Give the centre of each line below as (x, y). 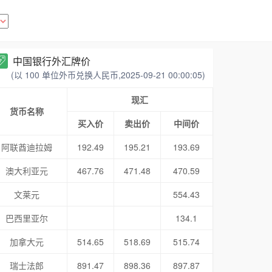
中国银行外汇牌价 (51, 61)
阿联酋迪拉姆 (27, 147)
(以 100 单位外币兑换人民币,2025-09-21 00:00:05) (108, 75)
